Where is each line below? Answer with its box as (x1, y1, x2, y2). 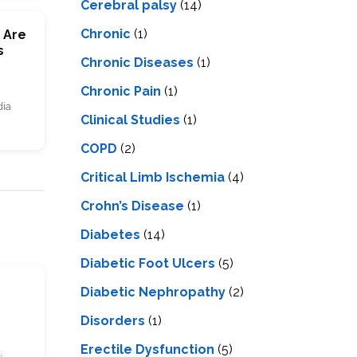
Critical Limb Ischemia (80, 169, 225, 185)
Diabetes (80, 226, 140, 242)
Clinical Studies (80, 112, 180, 127)
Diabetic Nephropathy (80, 284, 226, 300)
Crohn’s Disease (80, 198, 184, 214)
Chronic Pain (80, 83, 161, 99)
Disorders (80, 312, 145, 328)
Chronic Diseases (80, 54, 194, 70)
